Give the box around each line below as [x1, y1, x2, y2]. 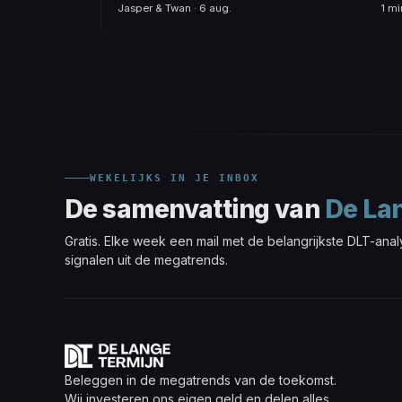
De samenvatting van [65, 193, 325, 224]
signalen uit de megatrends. [65, 251, 228, 267]
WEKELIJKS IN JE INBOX [90, 171, 259, 184]
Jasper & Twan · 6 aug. [118, 2, 232, 15]
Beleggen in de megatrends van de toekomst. [65, 371, 336, 388]
